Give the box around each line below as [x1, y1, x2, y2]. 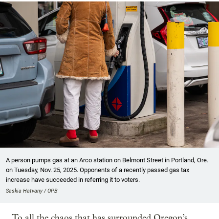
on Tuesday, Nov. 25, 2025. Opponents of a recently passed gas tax [6, 166, 189, 174]
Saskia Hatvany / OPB [6, 187, 58, 194]
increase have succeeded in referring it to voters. [6, 175, 140, 183]
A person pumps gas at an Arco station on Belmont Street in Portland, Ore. [6, 156, 208, 164]
